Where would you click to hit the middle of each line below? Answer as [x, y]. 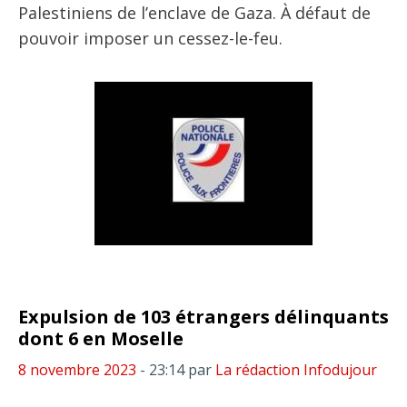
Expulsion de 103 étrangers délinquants [203, 317]
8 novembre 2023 [77, 370]
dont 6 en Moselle [101, 338]
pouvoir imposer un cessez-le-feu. [150, 38]
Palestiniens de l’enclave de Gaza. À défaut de [194, 13]
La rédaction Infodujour [296, 370]
